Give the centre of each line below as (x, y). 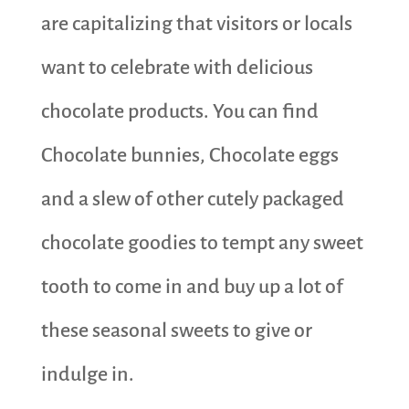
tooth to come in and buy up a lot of (192, 287)
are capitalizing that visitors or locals (196, 24)
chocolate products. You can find (179, 112)
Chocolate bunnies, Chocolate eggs (189, 156)
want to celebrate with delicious (177, 68)
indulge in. (87, 375)
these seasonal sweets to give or (176, 331)
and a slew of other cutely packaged (192, 199)
